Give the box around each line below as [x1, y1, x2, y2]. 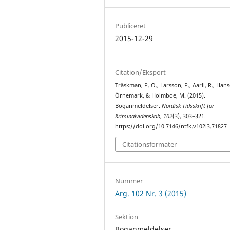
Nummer [115, 176, 143, 186]
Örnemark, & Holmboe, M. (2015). [115, 91, 206, 99]
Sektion [115, 212, 139, 222]
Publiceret [115, 21, 146, 30]
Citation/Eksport [115, 67, 166, 77]
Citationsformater [122, 140, 177, 149]
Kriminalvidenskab [115, 112, 161, 120]
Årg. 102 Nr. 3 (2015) [115, 188, 187, 199]
